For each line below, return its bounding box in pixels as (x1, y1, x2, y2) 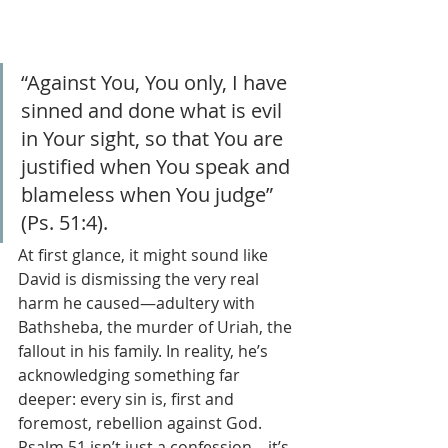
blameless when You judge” (21, 181, 278, 209)
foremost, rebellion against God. (18, 412, 266, 435)
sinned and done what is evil (21, 97, 287, 125)
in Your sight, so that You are (21, 125, 288, 153)
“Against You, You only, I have (21, 69, 292, 97)
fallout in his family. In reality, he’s (18, 340, 272, 363)
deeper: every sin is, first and (18, 388, 238, 411)
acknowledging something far (18, 364, 244, 387)
